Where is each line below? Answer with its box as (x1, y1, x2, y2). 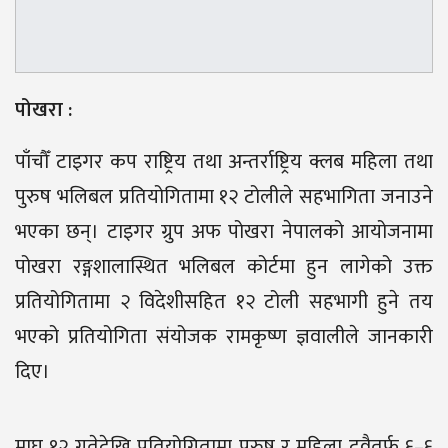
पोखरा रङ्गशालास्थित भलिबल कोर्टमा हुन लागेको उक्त (15, 249, 433, 284)
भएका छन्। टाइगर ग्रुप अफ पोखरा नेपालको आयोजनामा (15, 214, 433, 249)
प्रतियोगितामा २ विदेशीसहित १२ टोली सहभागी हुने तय (15, 284, 433, 319)
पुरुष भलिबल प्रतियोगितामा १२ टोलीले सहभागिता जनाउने (15, 179, 433, 214)
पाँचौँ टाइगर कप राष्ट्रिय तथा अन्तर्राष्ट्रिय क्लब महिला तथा (15, 144, 433, 179)
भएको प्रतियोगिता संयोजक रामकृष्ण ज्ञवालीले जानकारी (15, 319, 433, 354)
